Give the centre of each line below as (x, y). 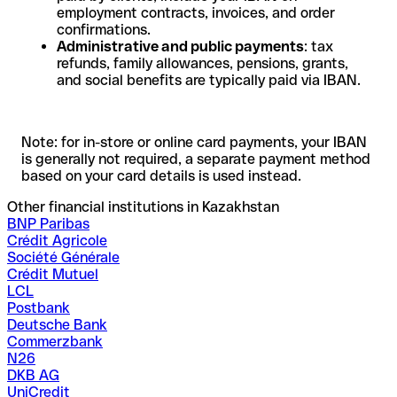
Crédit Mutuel (53, 274)
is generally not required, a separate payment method (196, 159)
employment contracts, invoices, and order (196, 12)
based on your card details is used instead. (161, 175)
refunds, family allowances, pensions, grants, (202, 63)
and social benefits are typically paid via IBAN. (209, 80)
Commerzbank (55, 341)
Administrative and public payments (180, 46)
